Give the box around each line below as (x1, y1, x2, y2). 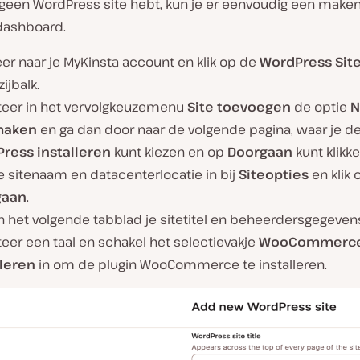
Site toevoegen (187, 98, 291, 117)
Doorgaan (227, 143, 292, 162)
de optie (291, 98, 350, 117)
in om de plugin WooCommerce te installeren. (35, 256, 327, 274)
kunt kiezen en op (111, 143, 227, 162)
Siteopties (239, 166, 309, 184)
